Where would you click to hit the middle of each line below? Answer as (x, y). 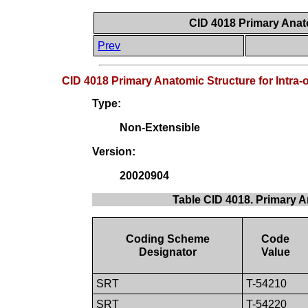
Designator (167, 252)
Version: (114, 152)
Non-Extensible (160, 128)
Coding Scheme (167, 239)
